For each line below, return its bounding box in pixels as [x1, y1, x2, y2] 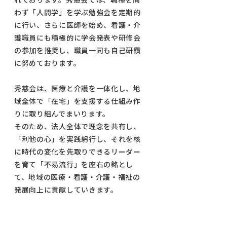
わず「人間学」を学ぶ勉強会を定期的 [14, 7, 141, 17]
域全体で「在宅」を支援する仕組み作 [14, 96, 141, 106]
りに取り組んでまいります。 [14, 108, 110, 119]
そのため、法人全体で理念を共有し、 [14, 121, 141, 131]
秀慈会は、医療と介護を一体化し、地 [14, 83, 141, 93]
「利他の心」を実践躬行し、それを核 [14, 134, 141, 144]
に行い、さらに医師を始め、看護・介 [14, 20, 141, 30]
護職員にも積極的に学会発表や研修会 [14, 32, 141, 43]
